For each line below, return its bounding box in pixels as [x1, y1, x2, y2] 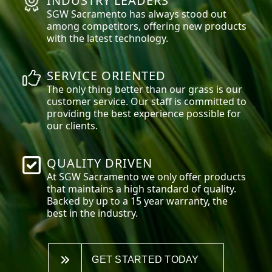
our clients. [47, 119, 98, 133]
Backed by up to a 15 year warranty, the [47, 194, 228, 208]
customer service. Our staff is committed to [47, 95, 247, 109]
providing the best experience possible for [47, 107, 242, 121]
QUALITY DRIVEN [47, 155, 153, 172]
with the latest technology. [47, 32, 169, 46]
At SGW [47, 170, 84, 184]
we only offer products [139, 170, 246, 184]
